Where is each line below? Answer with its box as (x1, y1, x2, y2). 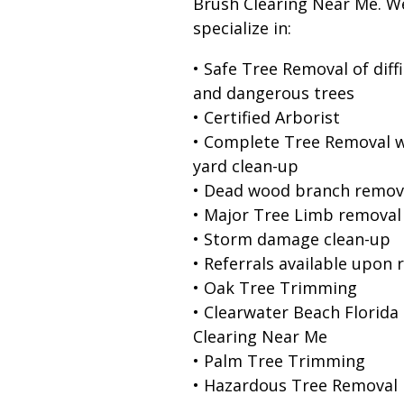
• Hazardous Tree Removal (192, 373, 398, 396)
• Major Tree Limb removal (192, 203, 401, 225)
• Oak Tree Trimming (192, 276, 357, 298)
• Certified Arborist (192, 106, 340, 128)
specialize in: (192, 16, 291, 39)
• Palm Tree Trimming (192, 349, 365, 372)
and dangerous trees (192, 81, 354, 104)
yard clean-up (192, 154, 298, 177)
